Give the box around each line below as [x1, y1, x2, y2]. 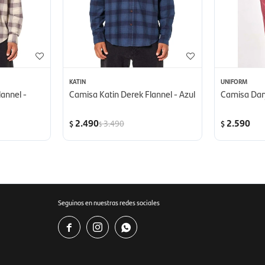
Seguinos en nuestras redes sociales [57, 197, 160, 208]
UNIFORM [220, 77, 247, 86]
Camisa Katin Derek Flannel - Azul [69, 87, 196, 101]
